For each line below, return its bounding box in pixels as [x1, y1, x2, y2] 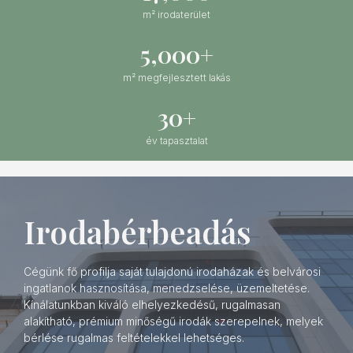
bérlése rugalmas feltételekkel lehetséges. [24, 331, 244, 344]
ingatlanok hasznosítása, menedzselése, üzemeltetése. [24, 281, 310, 295]
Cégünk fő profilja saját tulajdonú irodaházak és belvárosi [24, 265, 321, 278]
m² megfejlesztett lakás [122, 72, 231, 84]
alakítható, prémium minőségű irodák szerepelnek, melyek [24, 314, 323, 328]
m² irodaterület [143, 9, 210, 20]
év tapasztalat [145, 135, 208, 147]
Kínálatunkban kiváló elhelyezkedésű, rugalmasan [24, 298, 281, 311]
